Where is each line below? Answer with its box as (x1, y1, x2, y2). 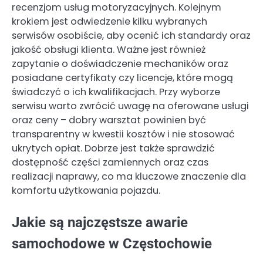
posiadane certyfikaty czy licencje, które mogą (12, 70, 233, 85)
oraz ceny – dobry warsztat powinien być (12, 113, 206, 127)
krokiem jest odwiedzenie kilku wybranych (12, 14, 207, 28)
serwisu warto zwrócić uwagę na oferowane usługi (12, 99, 249, 113)
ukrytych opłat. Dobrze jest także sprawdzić (12, 141, 215, 155)
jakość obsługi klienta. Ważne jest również (12, 42, 205, 56)
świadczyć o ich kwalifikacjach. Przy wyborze (12, 85, 220, 99)
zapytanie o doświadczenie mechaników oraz (12, 56, 228, 70)
